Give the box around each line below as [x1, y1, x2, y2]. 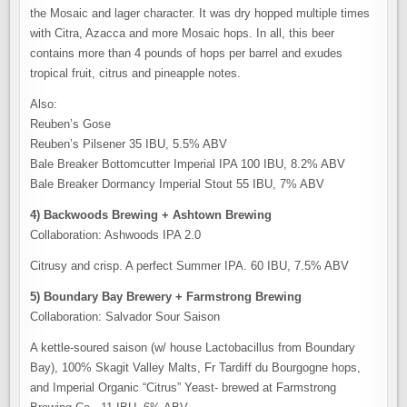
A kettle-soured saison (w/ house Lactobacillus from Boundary [30, 341, 356, 354]
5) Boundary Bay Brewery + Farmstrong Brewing [30, 290, 303, 303]
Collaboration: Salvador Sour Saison [30, 310, 221, 323]
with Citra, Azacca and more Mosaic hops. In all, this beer [30, 26, 335, 40]
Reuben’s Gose [30, 117, 112, 131]
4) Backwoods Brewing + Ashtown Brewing [30, 208, 273, 222]
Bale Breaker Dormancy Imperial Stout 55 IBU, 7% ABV [30, 177, 325, 191]
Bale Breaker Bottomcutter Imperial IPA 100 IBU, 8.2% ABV [30, 157, 346, 171]
